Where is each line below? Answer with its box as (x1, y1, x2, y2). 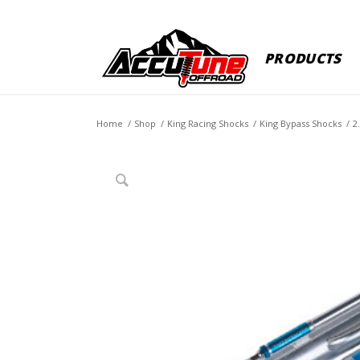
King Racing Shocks (167, 117, 248, 129)
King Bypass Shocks (260, 117, 342, 129)
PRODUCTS (264, 49, 342, 67)
